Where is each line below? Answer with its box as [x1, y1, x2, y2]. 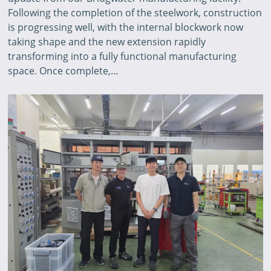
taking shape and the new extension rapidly [8, 34, 206, 48]
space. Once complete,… [8, 64, 119, 77]
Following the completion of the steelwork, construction [8, 5, 263, 19]
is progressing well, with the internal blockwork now [8, 20, 244, 34]
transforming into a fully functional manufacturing [8, 49, 237, 63]
